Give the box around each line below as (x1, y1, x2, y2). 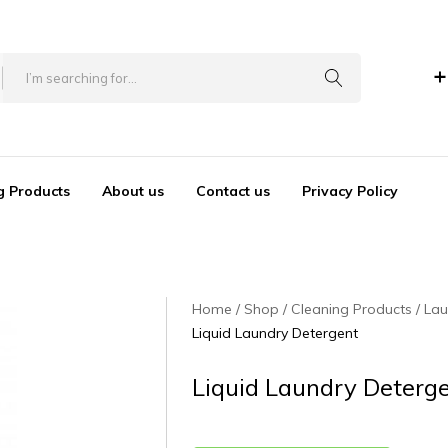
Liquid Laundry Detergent (192, 324, 359, 343)
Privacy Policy (301, 182, 398, 201)
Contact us (195, 182, 270, 201)
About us (101, 182, 164, 201)
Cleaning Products (291, 300, 413, 319)
